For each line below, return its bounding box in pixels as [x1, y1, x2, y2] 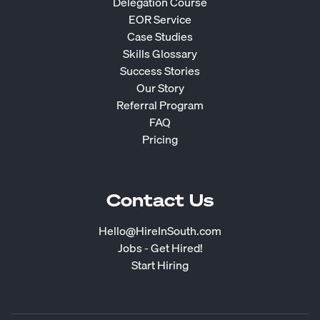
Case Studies [127, 27, 193, 46]
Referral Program [116, 96, 204, 115]
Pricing [142, 130, 178, 149]
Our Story [136, 79, 184, 98]
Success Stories [120, 61, 200, 81]
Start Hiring [131, 256, 189, 275]
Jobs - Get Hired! [117, 239, 203, 258]
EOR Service [129, 10, 191, 29]
